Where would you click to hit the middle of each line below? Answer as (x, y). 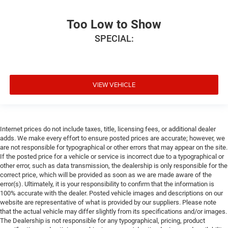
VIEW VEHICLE (114, 85)
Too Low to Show (114, 24)
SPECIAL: (114, 38)
